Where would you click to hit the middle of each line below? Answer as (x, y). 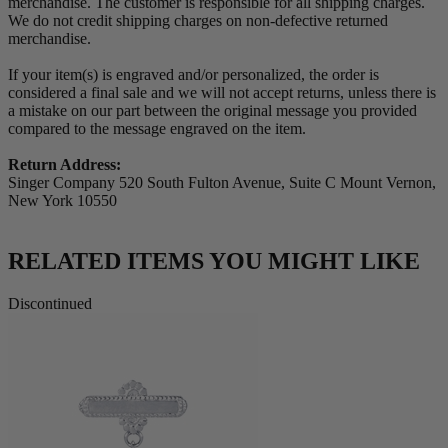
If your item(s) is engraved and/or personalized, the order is (193, 75)
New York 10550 (62, 201)
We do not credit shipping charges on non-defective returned (198, 21)
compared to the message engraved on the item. (157, 129)
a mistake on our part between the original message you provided (212, 111)
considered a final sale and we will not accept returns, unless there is (222, 93)
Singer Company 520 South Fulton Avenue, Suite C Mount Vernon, (222, 183)
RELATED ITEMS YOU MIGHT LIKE (214, 260)
